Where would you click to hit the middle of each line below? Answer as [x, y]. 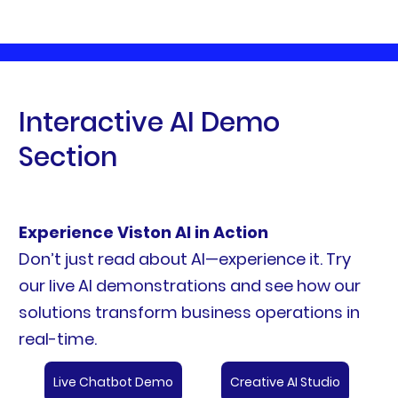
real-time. [57, 338]
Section [68, 157]
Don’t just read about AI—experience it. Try [184, 259]
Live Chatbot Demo [113, 382]
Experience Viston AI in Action [143, 232]
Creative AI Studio [285, 382]
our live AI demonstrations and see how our [189, 285]
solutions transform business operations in [189, 312]
